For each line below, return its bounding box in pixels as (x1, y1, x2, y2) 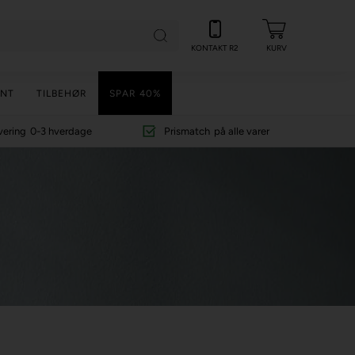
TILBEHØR (36, 87, 87, 99)
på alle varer (214, 125, 270, 137)
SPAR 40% (109, 87, 161, 99)
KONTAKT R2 (191, 43, 239, 53)
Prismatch (164, 125, 211, 137)
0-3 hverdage (30, 125, 93, 137)
